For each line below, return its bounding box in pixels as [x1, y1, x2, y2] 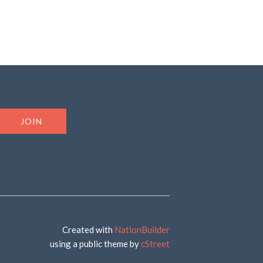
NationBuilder [114, 224, 170, 235]
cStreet [140, 238, 170, 249]
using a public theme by [49, 238, 141, 249]
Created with [62, 224, 114, 235]
